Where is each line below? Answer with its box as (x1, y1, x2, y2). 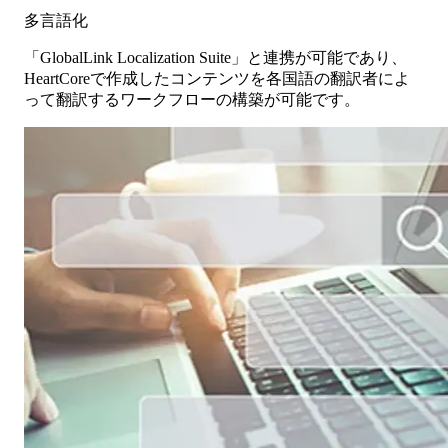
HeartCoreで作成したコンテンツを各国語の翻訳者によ (24, 70, 410, 88)
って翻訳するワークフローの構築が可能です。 (24, 91, 360, 109)
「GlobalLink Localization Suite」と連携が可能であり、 (24, 49, 407, 67)
